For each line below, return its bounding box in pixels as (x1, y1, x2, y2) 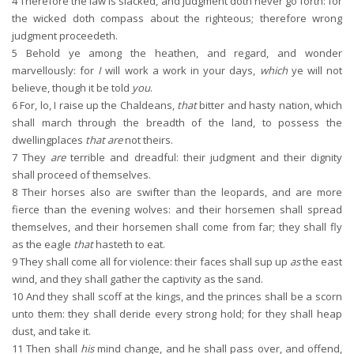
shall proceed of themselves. (12, 168, 151, 182)
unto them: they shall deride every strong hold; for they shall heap (12, 307, 342, 321)
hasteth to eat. (93, 237, 165, 251)
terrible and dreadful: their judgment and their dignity (66, 150, 343, 164)
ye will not (287, 63, 343, 77)
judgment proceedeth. (12, 28, 118, 43)
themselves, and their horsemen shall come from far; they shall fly (12, 220, 342, 234)
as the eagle (12, 237, 73, 251)
